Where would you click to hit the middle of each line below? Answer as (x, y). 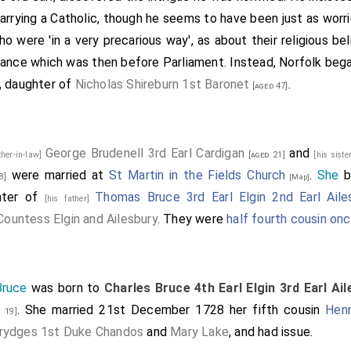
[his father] (70, 199)
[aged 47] (269, 86)
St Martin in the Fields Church (197, 175)
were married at (58, 175)
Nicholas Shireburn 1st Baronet (162, 84)
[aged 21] (265, 155)
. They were (192, 219)
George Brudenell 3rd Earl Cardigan (145, 153)
